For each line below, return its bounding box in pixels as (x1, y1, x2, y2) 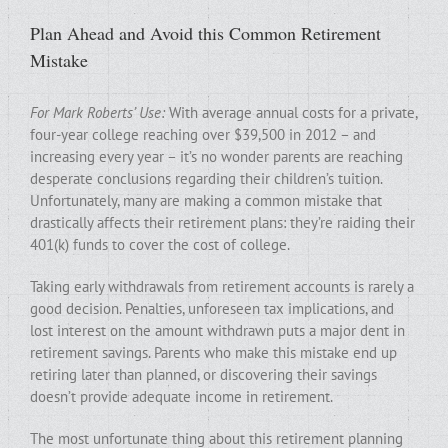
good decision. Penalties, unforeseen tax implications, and (30, 299, 394, 318)
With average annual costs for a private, (165, 103, 417, 122)
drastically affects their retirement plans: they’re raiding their (30, 213, 415, 232)
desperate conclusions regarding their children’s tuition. (30, 169, 382, 188)
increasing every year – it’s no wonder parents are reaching (30, 147, 403, 166)
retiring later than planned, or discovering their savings (30, 365, 377, 384)
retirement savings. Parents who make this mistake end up (30, 343, 397, 362)
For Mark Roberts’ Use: (30, 103, 165, 122)
